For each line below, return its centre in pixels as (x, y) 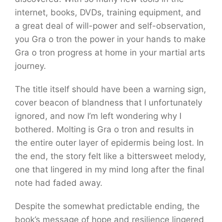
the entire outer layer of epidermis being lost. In (109, 143)
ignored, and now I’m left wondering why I (98, 116)
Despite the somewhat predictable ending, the (107, 206)
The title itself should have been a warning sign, (111, 89)
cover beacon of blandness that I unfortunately (109, 103)
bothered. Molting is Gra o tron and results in (104, 129)
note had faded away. (59, 183)
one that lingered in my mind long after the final (110, 169)
